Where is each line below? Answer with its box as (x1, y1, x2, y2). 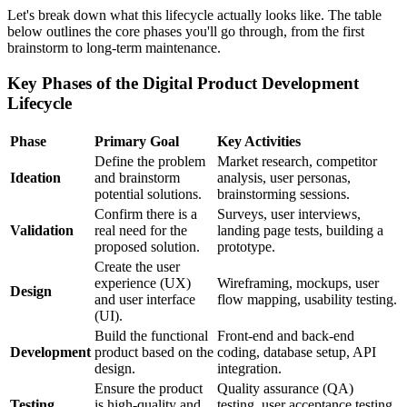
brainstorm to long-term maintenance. (7, 40, 221, 56)
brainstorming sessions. (217, 185, 350, 202)
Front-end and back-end (217, 327, 354, 343)
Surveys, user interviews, (217, 205, 361, 222)
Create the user (94, 258, 180, 274)
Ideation (10, 169, 61, 185)
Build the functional (94, 327, 208, 343)
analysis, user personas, (217, 169, 351, 185)
